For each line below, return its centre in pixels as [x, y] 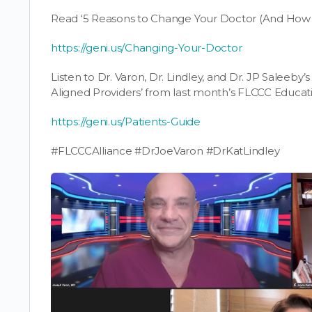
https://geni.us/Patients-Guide [126, 121]
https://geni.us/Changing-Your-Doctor [147, 47]
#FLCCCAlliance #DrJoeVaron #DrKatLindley [165, 150]
